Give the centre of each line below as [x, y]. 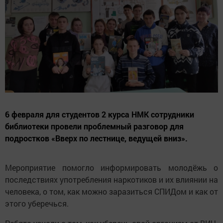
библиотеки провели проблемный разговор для [94, 126]
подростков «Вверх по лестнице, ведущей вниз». [96, 138]
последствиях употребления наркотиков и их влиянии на [111, 179]
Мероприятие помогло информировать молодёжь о [111, 167]
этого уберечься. [37, 203]
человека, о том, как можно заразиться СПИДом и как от [111, 191]
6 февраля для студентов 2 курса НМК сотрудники [100, 114]
